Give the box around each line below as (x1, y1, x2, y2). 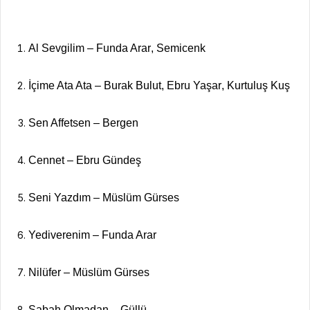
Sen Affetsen (28, 117, 91, 129)
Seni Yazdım (28, 192, 91, 203)
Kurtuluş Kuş (227, 80, 290, 91)
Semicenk (156, 42, 206, 54)
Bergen (102, 117, 138, 129)
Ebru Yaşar (167, 80, 221, 91)
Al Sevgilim (28, 42, 84, 54)
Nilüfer (28, 266, 61, 278)
